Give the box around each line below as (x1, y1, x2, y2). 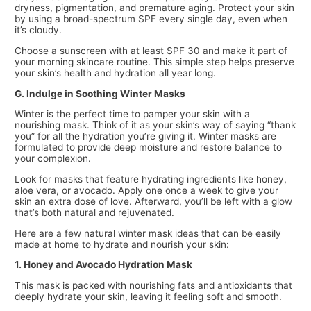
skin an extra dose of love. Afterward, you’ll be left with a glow (15, 195, 293, 207)
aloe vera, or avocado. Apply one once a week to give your (15, 184, 279, 196)
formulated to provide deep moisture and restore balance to (15, 142, 283, 153)
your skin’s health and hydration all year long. (15, 67, 217, 78)
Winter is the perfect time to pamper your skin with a (15, 108, 251, 120)
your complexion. (15, 153, 92, 165)
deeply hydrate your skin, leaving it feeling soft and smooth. (15, 290, 283, 302)
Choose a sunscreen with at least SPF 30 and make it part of (15, 44, 288, 56)
